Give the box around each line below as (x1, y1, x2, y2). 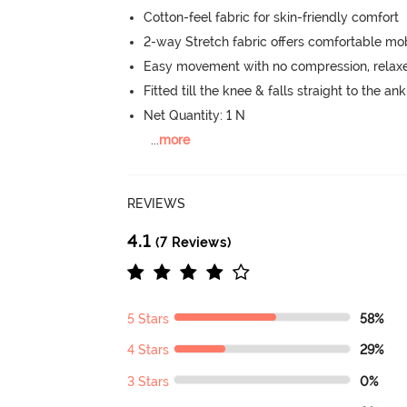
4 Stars (127, 342, 170, 358)
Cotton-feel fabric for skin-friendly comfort (144, 9, 400, 25)
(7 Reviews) (151, 234, 233, 250)
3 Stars (127, 373, 170, 389)
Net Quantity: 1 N (144, 107, 246, 123)
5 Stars (127, 311, 170, 326)
